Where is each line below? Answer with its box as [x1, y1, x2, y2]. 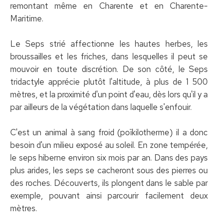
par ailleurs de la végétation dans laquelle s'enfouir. [10, 101, 192, 112]
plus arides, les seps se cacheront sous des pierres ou [10, 164, 208, 176]
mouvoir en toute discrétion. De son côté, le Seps [10, 63, 208, 74]
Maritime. [10, 13, 43, 24]
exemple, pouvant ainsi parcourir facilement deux [10, 190, 208, 201]
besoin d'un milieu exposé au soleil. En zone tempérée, [10, 139, 208, 150]
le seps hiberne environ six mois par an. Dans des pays [10, 152, 208, 163]
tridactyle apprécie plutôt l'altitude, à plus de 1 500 [10, 76, 208, 87]
